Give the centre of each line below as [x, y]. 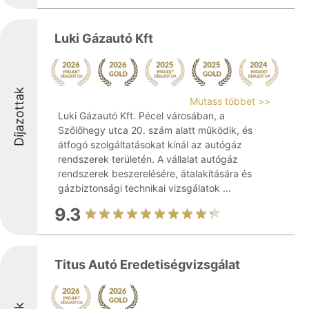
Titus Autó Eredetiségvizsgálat [147, 265]
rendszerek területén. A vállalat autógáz [148, 159]
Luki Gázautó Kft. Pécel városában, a [141, 116]
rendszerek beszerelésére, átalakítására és [155, 173]
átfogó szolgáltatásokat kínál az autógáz [150, 144]
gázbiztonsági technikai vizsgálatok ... [144, 188]
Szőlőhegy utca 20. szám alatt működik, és [155, 130]
